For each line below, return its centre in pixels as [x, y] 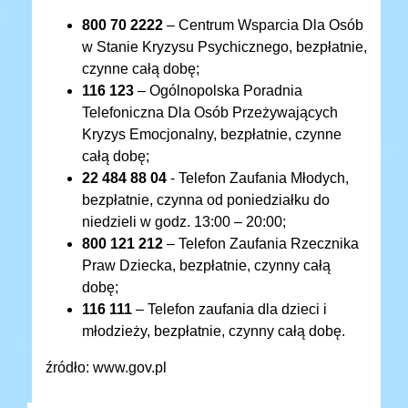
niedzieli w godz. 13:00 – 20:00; [184, 222]
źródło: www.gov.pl [106, 368]
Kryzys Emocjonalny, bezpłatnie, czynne [212, 135]
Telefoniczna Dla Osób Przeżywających [210, 113]
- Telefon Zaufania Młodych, [260, 178]
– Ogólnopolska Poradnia [220, 91]
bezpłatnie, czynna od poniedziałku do [206, 200]
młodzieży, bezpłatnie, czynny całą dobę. [214, 331]
